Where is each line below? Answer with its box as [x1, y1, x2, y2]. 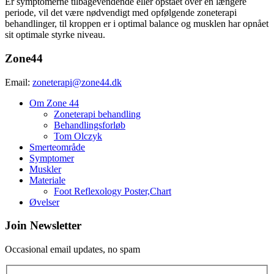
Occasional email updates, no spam [5, 244, 140, 255]
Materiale [29, 174, 65, 185]
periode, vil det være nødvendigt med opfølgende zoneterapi [5, 7, 237, 18]
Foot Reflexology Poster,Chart [54, 185, 171, 196]
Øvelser [29, 196, 59, 207]
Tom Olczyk [54, 130, 102, 141]
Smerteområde [29, 141, 85, 152]
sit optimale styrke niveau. [5, 29, 105, 40]
